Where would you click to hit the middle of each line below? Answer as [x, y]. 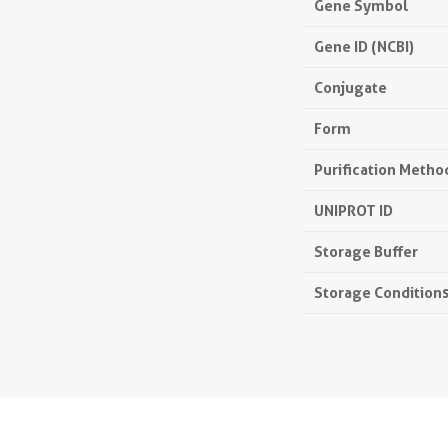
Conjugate [350, 87]
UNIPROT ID [353, 210]
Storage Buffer [366, 251]
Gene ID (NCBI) [364, 46]
